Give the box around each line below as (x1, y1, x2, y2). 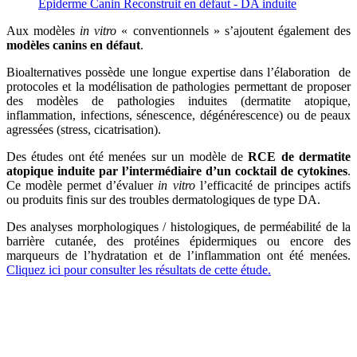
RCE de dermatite (248, 150, 351, 164)
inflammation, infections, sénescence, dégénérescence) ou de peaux (6, 108, 351, 123)
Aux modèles (6, 24, 80, 38)
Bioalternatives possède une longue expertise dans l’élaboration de (6, 65, 351, 80)
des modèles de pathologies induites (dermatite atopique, (6, 94, 351, 108)
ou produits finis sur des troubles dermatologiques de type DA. (6, 193, 320, 207)
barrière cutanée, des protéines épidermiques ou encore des (6, 234, 351, 249)
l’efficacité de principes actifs (194, 178, 351, 193)
